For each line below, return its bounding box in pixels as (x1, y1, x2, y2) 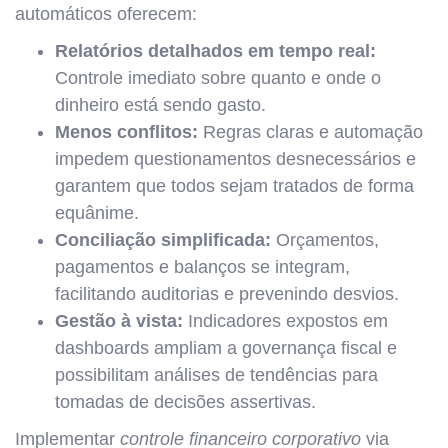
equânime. (55, 203, 139, 223)
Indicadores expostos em (183, 311, 388, 331)
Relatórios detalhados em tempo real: (55, 41, 376, 61)
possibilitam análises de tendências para (55, 365, 378, 385)
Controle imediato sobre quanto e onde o (55, 68, 381, 88)
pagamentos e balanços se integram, (55, 257, 350, 277)
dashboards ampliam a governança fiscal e (55, 338, 397, 358)
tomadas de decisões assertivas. (55, 392, 316, 412)
